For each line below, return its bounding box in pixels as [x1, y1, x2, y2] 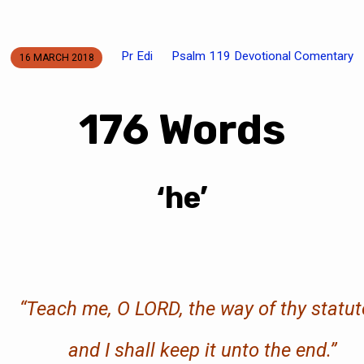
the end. [259, 338, 331, 362]
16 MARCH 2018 [19, 51, 94, 63]
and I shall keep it [68, 338, 217, 362]
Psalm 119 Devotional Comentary [171, 48, 354, 63]
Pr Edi [121, 48, 154, 63]
